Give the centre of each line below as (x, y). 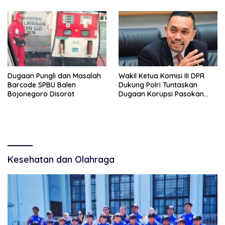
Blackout (133, 112)
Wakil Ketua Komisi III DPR (161, 76)
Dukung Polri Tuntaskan (158, 85)
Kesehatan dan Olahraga (61, 160)
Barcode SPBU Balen (42, 85)
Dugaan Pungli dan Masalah (54, 76)
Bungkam (135, 7)
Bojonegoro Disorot (41, 94)
